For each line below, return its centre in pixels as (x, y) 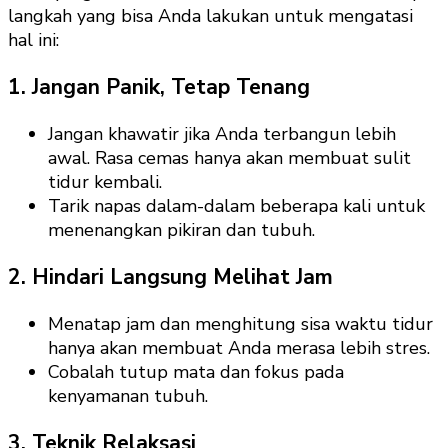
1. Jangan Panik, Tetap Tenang (159, 86)
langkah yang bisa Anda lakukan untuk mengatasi (210, 15)
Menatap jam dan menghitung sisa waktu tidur (240, 324)
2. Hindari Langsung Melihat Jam (170, 276)
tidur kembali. (105, 181)
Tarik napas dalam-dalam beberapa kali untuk (236, 205)
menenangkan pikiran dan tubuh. (181, 229)
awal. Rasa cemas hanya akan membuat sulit (229, 157)
